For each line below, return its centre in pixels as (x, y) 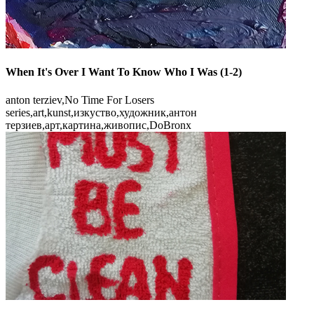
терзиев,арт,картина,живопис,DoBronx (98, 125)
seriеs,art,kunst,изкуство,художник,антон (101, 112)
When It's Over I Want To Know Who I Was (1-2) (124, 72)
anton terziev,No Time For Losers (80, 100)
